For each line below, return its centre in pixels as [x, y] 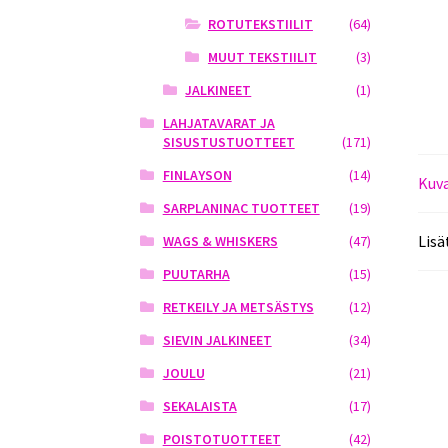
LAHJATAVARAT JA [218, 123]
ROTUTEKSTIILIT [260, 24]
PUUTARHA [196, 274]
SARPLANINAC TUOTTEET [241, 208]
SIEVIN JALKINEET [217, 340]
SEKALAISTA [199, 406]
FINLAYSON [197, 175]
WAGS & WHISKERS [220, 241]
